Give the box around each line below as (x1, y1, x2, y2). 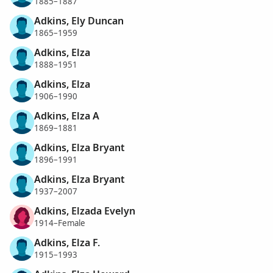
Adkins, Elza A (34, 108, 99, 122)
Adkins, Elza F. (34, 235, 100, 249)
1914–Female (34, 218, 85, 229)
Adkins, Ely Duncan (34, 13, 124, 27)
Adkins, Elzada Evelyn (34, 204, 135, 218)
